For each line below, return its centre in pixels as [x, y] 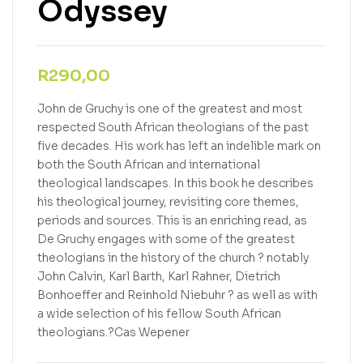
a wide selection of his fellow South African [159, 313]
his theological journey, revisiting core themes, [168, 201]
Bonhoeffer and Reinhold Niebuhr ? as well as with [177, 295]
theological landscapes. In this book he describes [175, 183]
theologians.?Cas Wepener [113, 332]
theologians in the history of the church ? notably [173, 257]
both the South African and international [149, 164]
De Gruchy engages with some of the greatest [166, 239]
